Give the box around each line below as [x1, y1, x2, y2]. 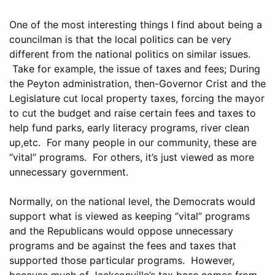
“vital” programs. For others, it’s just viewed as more [9, 150, 254, 163]
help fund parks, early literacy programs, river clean [9, 121, 249, 134]
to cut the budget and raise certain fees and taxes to [9, 106, 256, 119]
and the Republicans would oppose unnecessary [9, 224, 233, 237]
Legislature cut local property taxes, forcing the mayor [9, 91, 265, 104]
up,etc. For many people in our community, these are [9, 136, 257, 149]
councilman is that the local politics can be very [9, 33, 231, 45]
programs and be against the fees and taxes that [9, 239, 236, 252]
